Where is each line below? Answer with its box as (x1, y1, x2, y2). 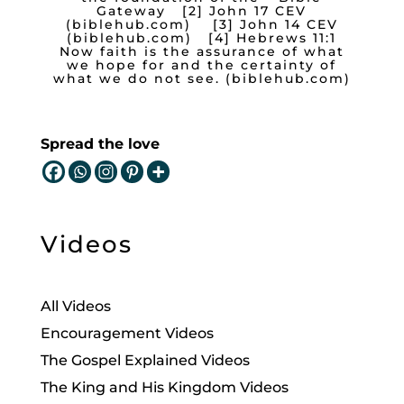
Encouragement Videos (40, 324, 214, 342)
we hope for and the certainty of (67, 56, 337, 73)
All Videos (40, 297, 111, 315)
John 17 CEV (209, 2, 308, 19)
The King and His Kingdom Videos (40, 378, 289, 396)
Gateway (96, 2, 183, 19)
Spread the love (40, 134, 160, 152)
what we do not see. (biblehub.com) (52, 69, 351, 87)
